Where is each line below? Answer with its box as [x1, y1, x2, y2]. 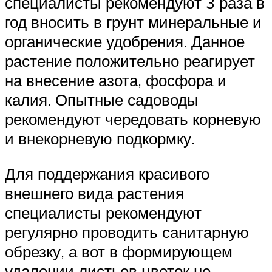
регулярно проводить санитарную [5, 222, 249, 242]
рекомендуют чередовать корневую [5, 109, 261, 129]
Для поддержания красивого [5, 163, 209, 183]
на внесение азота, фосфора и [5, 70, 226, 90]
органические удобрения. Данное [5, 32, 245, 51]
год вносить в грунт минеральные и [5, 12, 262, 32]
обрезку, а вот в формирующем [5, 241, 233, 261]
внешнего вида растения [5, 183, 184, 203]
